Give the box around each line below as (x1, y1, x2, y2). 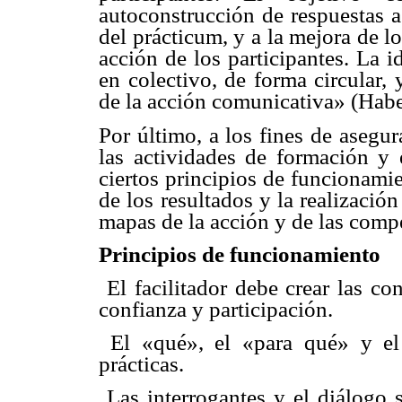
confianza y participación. (99, 296, 333, 321)
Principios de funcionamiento (99, 241, 380, 267)
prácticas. (99, 352, 184, 377)
